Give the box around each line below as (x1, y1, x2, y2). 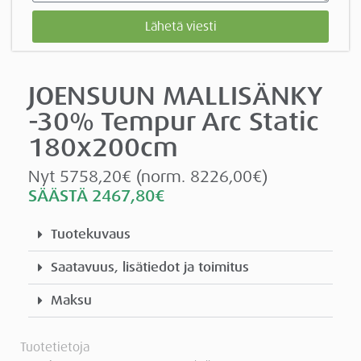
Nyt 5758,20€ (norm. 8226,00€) (28, 166, 268, 188)
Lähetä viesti (144, 18, 217, 35)
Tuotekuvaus (51, 226, 131, 243)
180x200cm (28, 131, 178, 165)
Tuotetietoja (20, 339, 89, 356)
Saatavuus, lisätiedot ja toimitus (51, 259, 249, 276)
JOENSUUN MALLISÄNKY (28, 79, 322, 114)
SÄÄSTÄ (28, 185, 92, 207)
